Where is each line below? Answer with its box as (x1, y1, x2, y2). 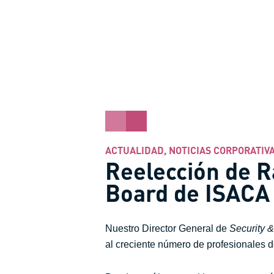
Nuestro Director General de (105, 223, 229, 234)
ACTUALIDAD (105, 144, 164, 156)
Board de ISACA (105, 178, 270, 207)
